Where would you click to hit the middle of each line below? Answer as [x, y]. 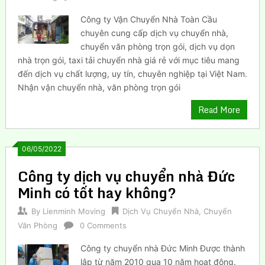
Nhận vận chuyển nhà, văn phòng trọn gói [99, 87]
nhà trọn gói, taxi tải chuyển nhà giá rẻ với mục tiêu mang [128, 60]
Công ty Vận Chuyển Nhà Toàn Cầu [149, 19]
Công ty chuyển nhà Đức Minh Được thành [163, 248]
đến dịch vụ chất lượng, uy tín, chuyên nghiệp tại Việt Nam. [132, 73]
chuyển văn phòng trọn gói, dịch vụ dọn [158, 46]
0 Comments [103, 225]
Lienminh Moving [74, 211]
